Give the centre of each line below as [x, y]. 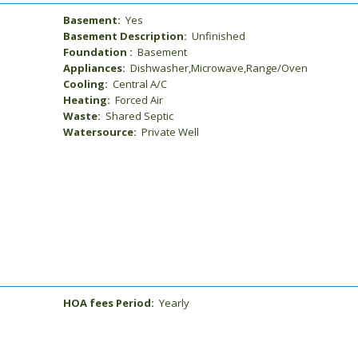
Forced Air [138, 100]
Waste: [84, 116]
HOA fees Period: [110, 303]
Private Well [169, 132]
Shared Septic [139, 116]
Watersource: [101, 132]
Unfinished [218, 36]
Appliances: [96, 68]
